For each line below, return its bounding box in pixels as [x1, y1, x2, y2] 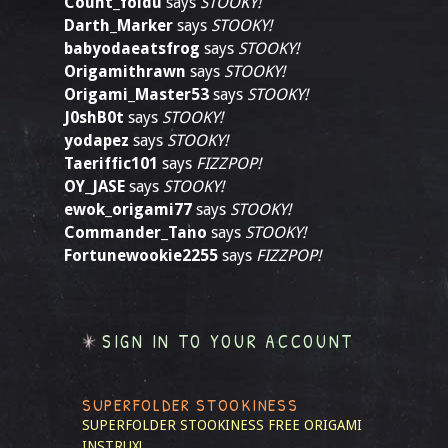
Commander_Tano [64, 223, 207, 242]
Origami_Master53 [64, 85, 209, 104]
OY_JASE [64, 177, 125, 196]
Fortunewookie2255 [64, 246, 218, 265]
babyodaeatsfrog [64, 39, 200, 58]
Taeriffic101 [64, 154, 158, 173]
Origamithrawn [64, 62, 186, 81]
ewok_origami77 [64, 200, 192, 219]
